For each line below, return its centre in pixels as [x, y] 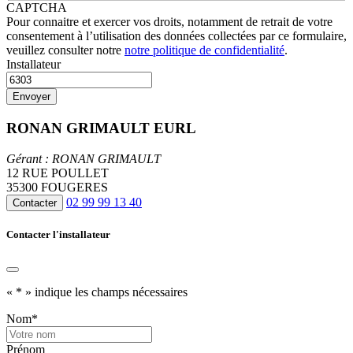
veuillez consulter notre [65, 50]
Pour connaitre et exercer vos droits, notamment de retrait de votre [169, 22]
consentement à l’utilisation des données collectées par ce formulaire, [176, 36]
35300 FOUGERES [57, 187]
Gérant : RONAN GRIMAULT [84, 158]
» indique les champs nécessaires [105, 292]
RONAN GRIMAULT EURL [101, 128]
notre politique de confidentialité [204, 50]
